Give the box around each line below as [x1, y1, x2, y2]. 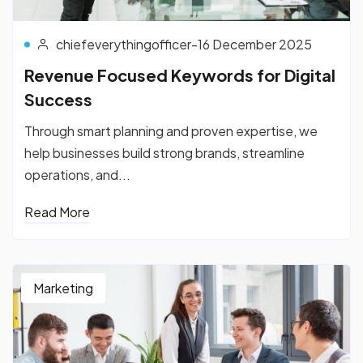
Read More [24, 203, 90, 220]
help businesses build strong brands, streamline [24, 143, 305, 161]
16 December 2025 [198, 35, 312, 53]
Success [24, 88, 92, 109]
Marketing [33, 279, 93, 297]
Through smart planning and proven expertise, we [24, 122, 318, 139]
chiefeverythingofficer [56, 35, 191, 53]
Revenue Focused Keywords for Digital [24, 64, 335, 85]
